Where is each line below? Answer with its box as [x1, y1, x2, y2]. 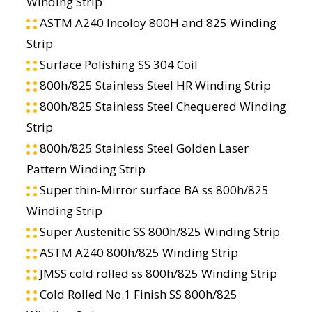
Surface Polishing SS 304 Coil [36, 56, 198, 72]
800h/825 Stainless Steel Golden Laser [36, 139, 249, 156]
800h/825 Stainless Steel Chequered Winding [36, 97, 286, 114]
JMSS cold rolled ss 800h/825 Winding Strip [36, 265, 277, 281]
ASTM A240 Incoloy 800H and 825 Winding [36, 14, 276, 31]
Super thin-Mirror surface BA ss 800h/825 [36, 181, 269, 198]
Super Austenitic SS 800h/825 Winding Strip [36, 223, 280, 240]
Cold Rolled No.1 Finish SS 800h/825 [36, 286, 237, 302]
